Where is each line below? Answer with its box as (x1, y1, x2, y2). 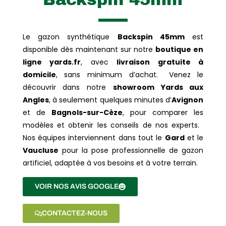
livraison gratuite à (117, 56, 204, 67)
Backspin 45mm (117, 31, 185, 42)
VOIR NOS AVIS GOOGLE (34, 182, 119, 190)
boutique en (155, 44, 204, 54)
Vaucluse (22, 145, 59, 155)
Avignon (172, 94, 204, 105)
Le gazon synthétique (22, 31, 118, 42)
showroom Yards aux (112, 82, 204, 92)
